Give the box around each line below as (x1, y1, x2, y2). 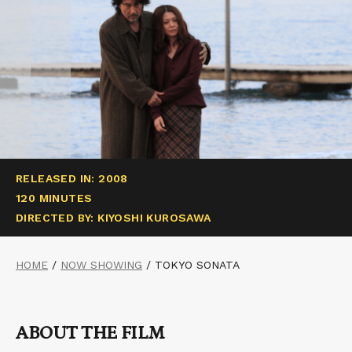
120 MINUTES (16, 191, 93, 204)
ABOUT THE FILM (16, 321, 165, 343)
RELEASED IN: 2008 (16, 171, 128, 185)
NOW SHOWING (60, 258, 142, 271)
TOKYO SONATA (155, 258, 240, 271)
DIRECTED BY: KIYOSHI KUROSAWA (16, 211, 211, 224)
